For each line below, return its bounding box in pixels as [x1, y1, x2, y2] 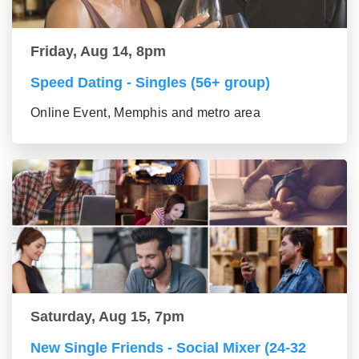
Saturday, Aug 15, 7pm [30, 309, 184, 325]
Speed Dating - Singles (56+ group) [30, 75, 270, 91]
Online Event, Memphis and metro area [30, 106, 260, 120]
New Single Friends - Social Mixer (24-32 [30, 340, 306, 357]
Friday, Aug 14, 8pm [30, 43, 166, 60]
